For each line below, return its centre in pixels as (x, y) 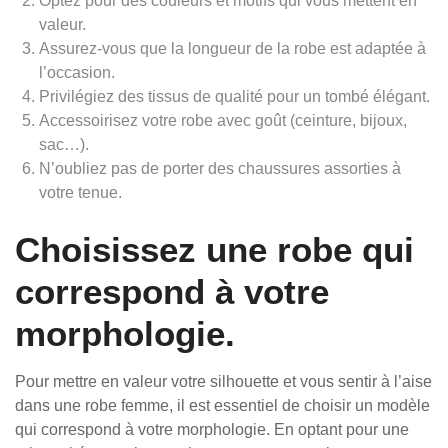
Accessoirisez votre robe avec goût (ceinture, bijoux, (223, 120)
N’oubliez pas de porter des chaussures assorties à (220, 168)
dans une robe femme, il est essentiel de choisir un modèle (222, 405)
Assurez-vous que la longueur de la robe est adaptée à (232, 48)
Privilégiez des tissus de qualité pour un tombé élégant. (234, 96)
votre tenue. (80, 192)
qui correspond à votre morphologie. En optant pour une (212, 429)
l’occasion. (77, 72)
